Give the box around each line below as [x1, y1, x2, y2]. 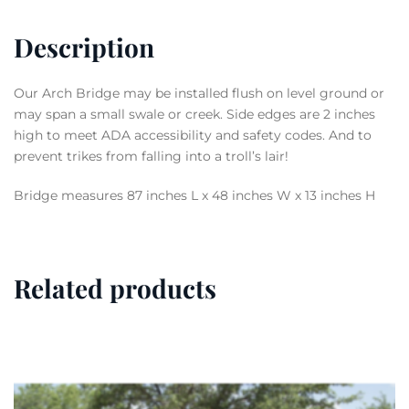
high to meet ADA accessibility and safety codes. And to [14, 127, 372, 144]
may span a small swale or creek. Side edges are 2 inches [14, 106, 375, 123]
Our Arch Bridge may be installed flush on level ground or [14, 85, 384, 102]
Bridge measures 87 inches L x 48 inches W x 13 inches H [14, 187, 375, 204]
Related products [14, 271, 216, 306]
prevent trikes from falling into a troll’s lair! [14, 148, 288, 165]
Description [14, 30, 154, 65]
